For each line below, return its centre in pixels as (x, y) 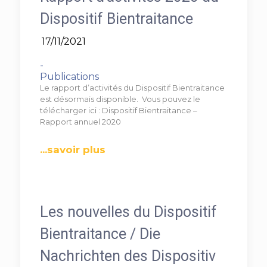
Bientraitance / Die (100, 234)
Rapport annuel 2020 (80, 122)
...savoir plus (72, 150)
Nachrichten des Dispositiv (128, 256)
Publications (69, 77)
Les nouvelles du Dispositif (128, 212)
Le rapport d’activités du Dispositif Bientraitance (132, 88)
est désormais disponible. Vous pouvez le (120, 99)
